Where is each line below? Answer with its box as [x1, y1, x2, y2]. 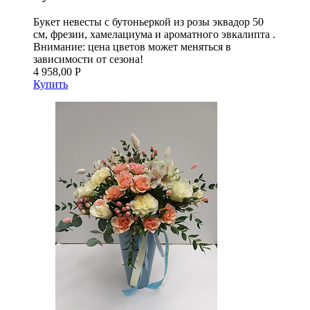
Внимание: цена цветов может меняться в [33, 40, 231, 53]
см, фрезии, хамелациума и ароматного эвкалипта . [33, 28, 275, 40]
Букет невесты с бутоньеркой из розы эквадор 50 [33, 15, 264, 28]
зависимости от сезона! [33, 53, 143, 65]
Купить [33, 77, 68, 90]
